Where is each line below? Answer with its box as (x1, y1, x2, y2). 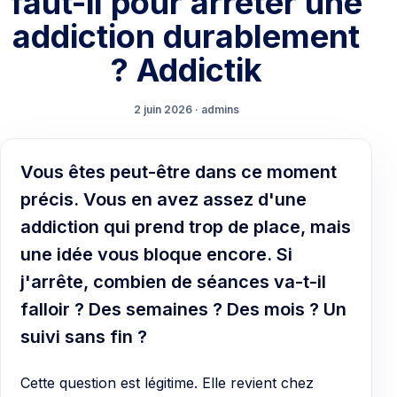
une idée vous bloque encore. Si (20, 244, 292, 266)
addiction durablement (12, 17, 360, 57)
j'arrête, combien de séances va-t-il (20, 271, 326, 293)
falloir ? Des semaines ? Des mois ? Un (20, 299, 346, 321)
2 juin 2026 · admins (133, 103, 239, 117)
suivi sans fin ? (20, 326, 147, 348)
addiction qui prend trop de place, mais (20, 216, 351, 238)
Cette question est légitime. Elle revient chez (20, 374, 314, 393)
